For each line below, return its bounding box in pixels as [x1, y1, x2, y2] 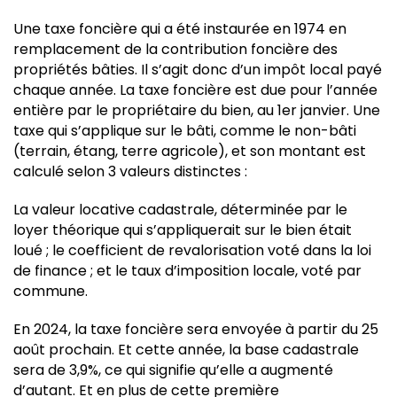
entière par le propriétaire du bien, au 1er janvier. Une [13, 99, 380, 121]
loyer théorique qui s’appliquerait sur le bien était [13, 219, 352, 240]
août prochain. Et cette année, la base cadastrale [13, 339, 359, 360]
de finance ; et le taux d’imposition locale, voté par [13, 260, 362, 281]
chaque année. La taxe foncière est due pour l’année [13, 79, 378, 100]
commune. [13, 280, 91, 301]
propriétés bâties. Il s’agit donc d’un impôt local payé [13, 58, 382, 80]
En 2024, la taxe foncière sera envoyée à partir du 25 [13, 318, 378, 339]
